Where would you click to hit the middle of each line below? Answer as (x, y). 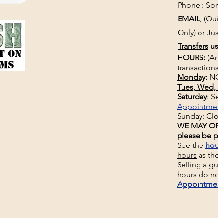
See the (191, 145)
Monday (191, 77)
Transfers (193, 46)
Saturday (192, 97)
